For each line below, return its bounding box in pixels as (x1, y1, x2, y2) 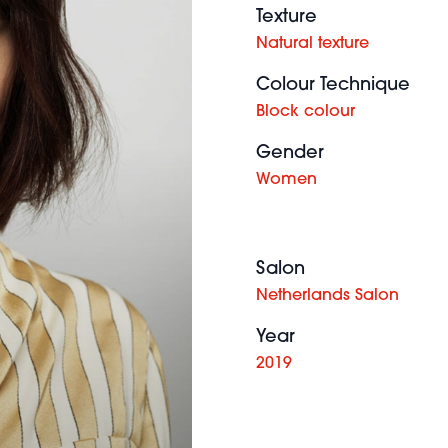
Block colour (256, 104, 355, 120)
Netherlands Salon (256, 288, 399, 304)
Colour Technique (256, 76, 410, 95)
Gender (256, 144, 324, 163)
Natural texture (256, 36, 369, 52)
